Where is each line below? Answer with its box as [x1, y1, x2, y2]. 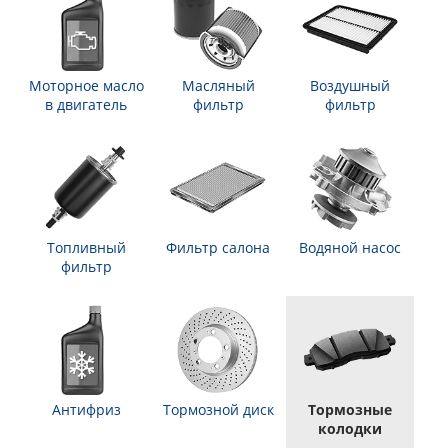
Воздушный [310, 76, 390, 95]
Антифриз [51, 400, 121, 419]
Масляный [181, 76, 255, 95]
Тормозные [308, 400, 392, 419]
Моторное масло [28, 76, 144, 95]
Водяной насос [299, 238, 401, 257]
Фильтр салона [166, 238, 270, 257]
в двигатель [45, 95, 127, 114]
